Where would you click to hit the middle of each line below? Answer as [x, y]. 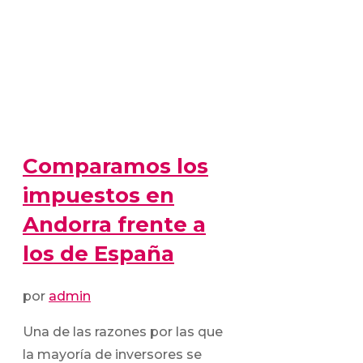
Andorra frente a [114, 224]
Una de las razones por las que [123, 332]
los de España [98, 253]
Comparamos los [115, 166]
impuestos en [98, 195]
